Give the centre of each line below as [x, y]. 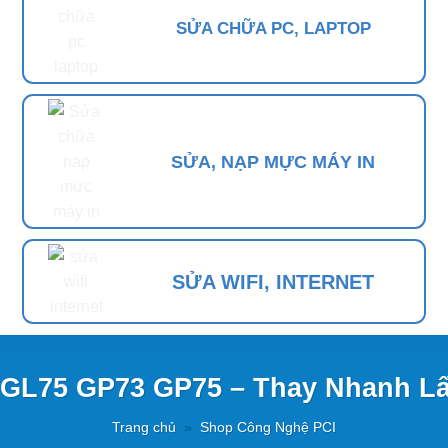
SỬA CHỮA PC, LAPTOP [273, 29]
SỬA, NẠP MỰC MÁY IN [273, 161]
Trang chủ [143, 426]
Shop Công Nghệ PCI [268, 426]
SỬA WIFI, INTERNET [273, 281]
